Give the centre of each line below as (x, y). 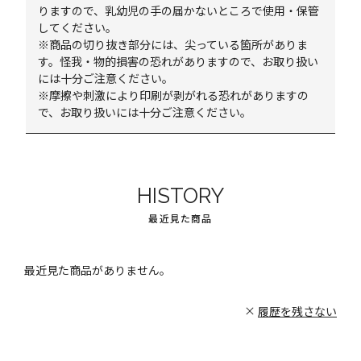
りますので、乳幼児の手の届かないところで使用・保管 (179, 10)
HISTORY (180, 196)
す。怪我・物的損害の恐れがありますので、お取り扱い (178, 61)
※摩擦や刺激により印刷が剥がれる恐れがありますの (174, 95)
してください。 (78, 27)
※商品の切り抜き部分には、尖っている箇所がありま (173, 44)
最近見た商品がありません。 (98, 270)
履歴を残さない (297, 311)
